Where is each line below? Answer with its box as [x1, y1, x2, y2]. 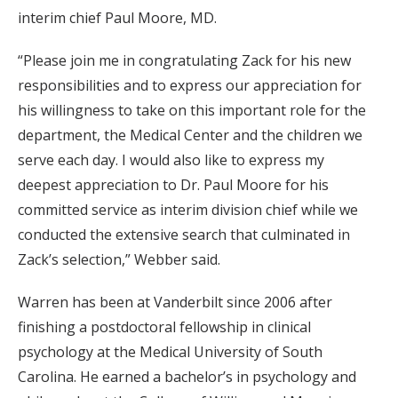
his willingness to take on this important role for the [18, 100, 366, 120]
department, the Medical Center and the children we [18, 125, 362, 145]
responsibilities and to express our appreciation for [18, 76, 362, 95]
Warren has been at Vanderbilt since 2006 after [18, 292, 332, 312]
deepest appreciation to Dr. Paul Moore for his [18, 175, 329, 195]
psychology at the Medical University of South [18, 342, 322, 362]
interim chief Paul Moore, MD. [18, 8, 217, 28]
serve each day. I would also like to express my [18, 150, 324, 170]
